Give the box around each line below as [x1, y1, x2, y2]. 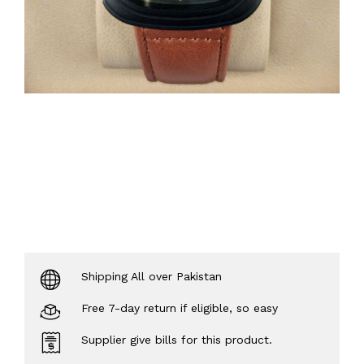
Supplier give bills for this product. [81, 333, 272, 346]
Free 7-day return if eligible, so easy [81, 301, 278, 314]
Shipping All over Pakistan [81, 270, 222, 283]
